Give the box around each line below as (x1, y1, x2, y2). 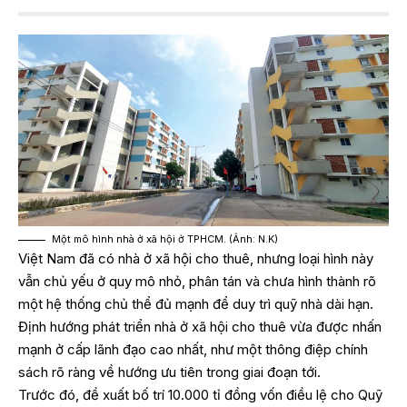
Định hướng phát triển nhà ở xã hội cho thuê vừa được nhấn (18, 318, 382, 336)
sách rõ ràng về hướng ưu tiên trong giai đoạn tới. (18, 363, 321, 382)
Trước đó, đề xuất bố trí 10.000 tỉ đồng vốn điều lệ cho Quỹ (18, 386, 382, 404)
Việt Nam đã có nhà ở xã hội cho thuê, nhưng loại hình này (18, 250, 373, 268)
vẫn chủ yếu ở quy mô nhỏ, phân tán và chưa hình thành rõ (18, 273, 376, 291)
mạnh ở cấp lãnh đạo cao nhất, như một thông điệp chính (18, 341, 368, 359)
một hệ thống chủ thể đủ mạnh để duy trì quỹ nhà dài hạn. (18, 295, 373, 313)
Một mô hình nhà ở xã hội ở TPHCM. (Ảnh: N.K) (52, 233, 278, 246)
